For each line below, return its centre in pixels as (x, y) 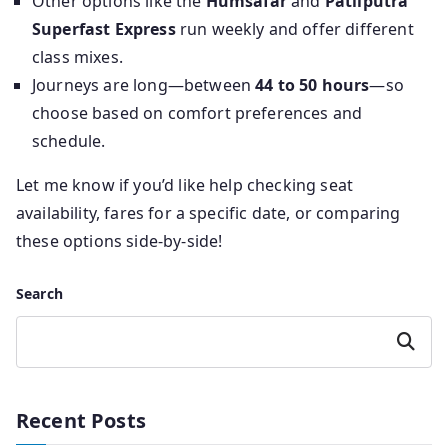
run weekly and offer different (294, 29)
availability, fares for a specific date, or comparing (208, 213)
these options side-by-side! (119, 241)
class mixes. (77, 57)
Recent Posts (81, 421)
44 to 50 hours (312, 85)
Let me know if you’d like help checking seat (185, 185)
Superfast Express (104, 29)
